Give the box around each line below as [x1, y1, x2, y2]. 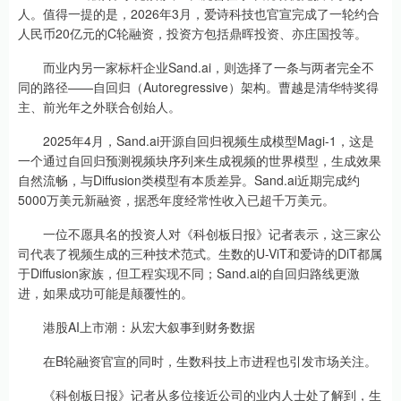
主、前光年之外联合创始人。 [18, 98, 181, 116]
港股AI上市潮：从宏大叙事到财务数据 [18, 318, 255, 337]
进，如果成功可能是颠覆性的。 [18, 284, 193, 303]
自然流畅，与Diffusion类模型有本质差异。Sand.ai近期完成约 [18, 171, 360, 190]
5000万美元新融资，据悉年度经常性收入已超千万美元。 [18, 191, 335, 209]
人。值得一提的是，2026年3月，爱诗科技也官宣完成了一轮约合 [18, 4, 380, 23]
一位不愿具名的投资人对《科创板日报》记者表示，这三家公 [18, 225, 381, 243]
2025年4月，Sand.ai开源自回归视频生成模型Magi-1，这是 [18, 132, 374, 150]
